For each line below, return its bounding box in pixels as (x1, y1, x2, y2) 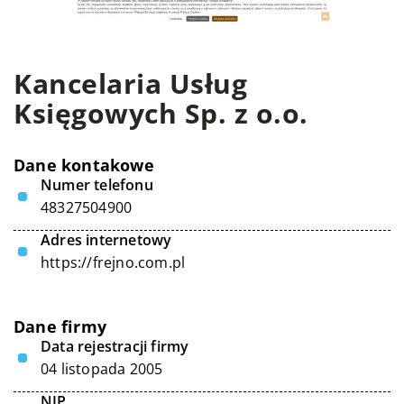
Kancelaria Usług (14, 65, 247, 102)
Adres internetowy (41, 230, 172, 250)
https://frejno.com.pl (41, 252, 186, 272)
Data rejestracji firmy (41, 336, 189, 356)
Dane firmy (14, 316, 106, 337)
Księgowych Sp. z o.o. (14, 95, 308, 132)
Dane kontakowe (14, 154, 154, 176)
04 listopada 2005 (41, 359, 163, 379)
